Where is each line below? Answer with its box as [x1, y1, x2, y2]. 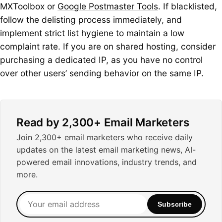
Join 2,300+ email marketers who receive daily [16, 132, 193, 143]
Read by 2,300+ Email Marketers [16, 115, 189, 129]
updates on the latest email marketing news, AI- [16, 145, 196, 155]
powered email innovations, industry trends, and [16, 157, 197, 167]
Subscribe [157, 200, 192, 208]
